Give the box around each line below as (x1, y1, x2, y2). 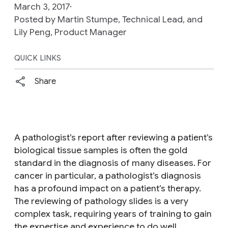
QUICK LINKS (14, 53, 62, 63)
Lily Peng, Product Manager (14, 26, 127, 38)
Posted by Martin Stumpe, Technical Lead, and (14, 13, 203, 25)
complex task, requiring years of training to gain (14, 208, 212, 219)
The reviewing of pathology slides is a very (14, 195, 188, 207)
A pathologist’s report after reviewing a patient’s (14, 131, 213, 143)
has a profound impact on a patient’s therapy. (14, 182, 201, 194)
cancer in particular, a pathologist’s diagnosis (14, 169, 201, 181)
